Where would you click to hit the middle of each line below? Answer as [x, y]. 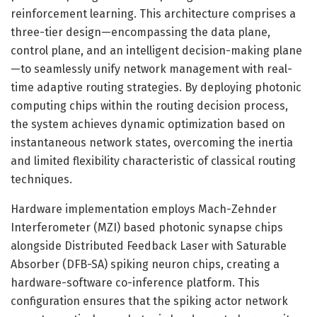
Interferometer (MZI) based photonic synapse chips [147, 227]
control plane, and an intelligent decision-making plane [156, 50]
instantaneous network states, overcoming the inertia [152, 142]
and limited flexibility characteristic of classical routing [153, 161]
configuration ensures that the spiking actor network [149, 301]
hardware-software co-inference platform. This [135, 282]
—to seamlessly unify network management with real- [151, 69]
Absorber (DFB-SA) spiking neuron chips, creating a [145, 264]
